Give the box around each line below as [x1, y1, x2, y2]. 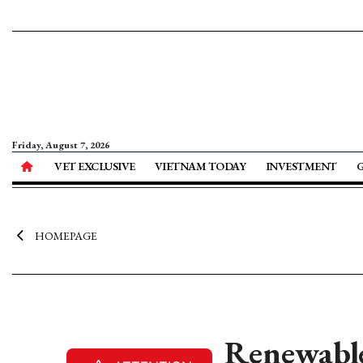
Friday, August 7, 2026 [12, 139, 109, 152]
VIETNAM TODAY [154, 159, 246, 173]
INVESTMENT [265, 159, 337, 173]
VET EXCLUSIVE [54, 159, 135, 173]
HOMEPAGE [34, 228, 97, 243]
